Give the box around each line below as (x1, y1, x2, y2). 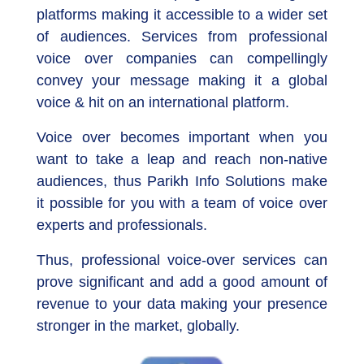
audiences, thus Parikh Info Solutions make (37, 173, 327, 190)
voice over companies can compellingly (37, 50, 327, 67)
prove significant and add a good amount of (37, 274, 327, 291)
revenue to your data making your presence (37, 296, 327, 313)
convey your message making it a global (37, 72, 327, 89)
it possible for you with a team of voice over (37, 195, 327, 212)
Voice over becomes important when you (37, 129, 327, 146)
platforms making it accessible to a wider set (37, 6, 327, 24)
